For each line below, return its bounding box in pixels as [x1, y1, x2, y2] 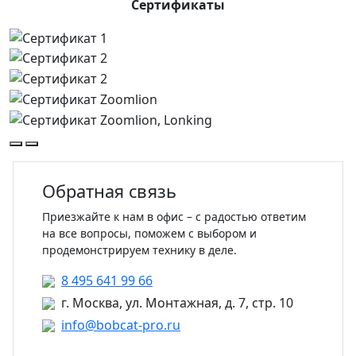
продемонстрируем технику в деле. [42, 242, 237, 257]
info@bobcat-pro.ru [61, 315, 180, 334]
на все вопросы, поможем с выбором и [42, 225, 257, 241]
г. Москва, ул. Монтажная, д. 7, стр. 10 [61, 293, 293, 311]
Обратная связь [42, 179, 176, 203]
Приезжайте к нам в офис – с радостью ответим [42, 208, 306, 224]
